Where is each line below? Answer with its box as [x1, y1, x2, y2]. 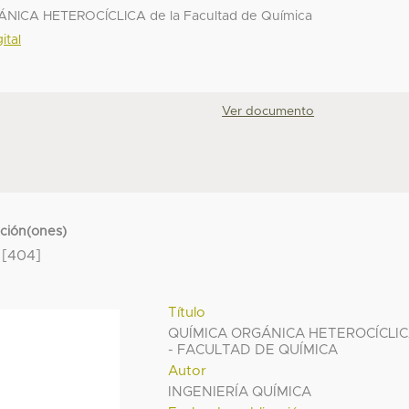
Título [168, 305, 206, 320]
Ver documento [222, 105, 315, 119]
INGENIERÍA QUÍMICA [168, 384, 312, 399]
